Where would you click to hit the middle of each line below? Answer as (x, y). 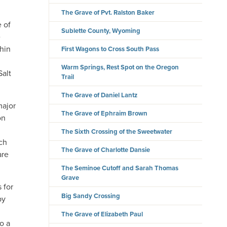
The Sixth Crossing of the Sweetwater (117, 132)
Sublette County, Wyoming (101, 31)
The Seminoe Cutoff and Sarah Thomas (120, 168)
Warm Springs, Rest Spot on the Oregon (120, 67)
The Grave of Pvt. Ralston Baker (108, 13)
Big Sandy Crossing (91, 196)
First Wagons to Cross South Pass (110, 49)
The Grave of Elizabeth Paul (102, 214)
